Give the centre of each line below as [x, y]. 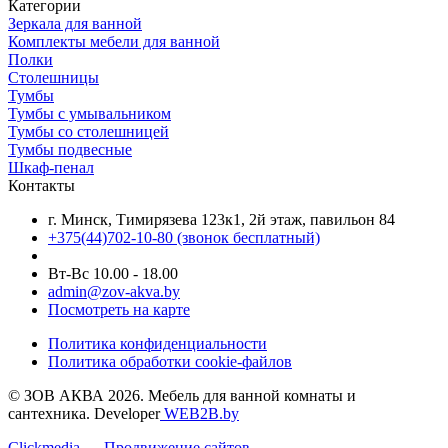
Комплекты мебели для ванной [114, 41]
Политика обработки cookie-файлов [170, 361]
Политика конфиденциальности [157, 343]
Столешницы [53, 77]
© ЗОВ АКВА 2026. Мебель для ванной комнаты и [182, 395]
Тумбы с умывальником [89, 113]
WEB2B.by [199, 413]
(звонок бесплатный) [246, 237]
